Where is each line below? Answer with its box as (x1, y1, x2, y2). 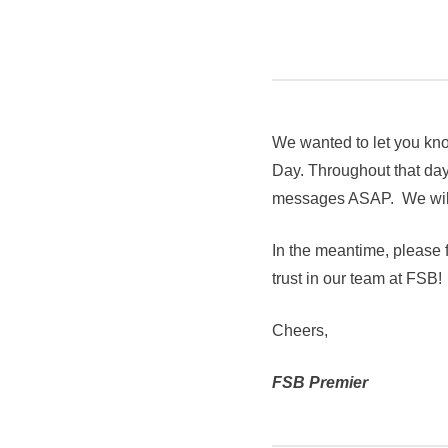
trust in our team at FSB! (272, 270, 442, 288)
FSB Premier (272, 374, 372, 392)
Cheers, (272, 322, 328, 340)
